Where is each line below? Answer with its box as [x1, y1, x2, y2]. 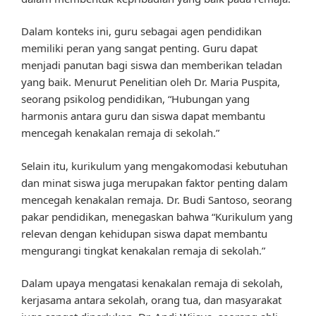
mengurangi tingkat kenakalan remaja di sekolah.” [21, 243, 265, 257]
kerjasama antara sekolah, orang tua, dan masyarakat [21, 293, 281, 308]
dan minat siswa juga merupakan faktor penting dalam [21, 175, 288, 190]
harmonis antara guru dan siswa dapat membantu [21, 109, 265, 123]
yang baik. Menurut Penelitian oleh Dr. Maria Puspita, [21, 75, 280, 90]
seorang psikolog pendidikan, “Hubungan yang [21, 92, 250, 107]
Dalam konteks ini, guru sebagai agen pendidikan [21, 24, 262, 39]
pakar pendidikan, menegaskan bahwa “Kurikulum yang [21, 209, 293, 224]
